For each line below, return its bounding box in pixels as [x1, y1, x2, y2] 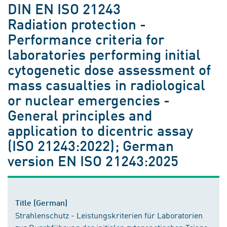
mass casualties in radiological [8, 75, 205, 93]
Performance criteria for [8, 30, 164, 48]
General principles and [8, 106, 152, 124]
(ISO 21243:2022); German [8, 136, 174, 154]
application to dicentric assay [8, 121, 193, 139]
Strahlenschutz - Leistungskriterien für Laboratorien [15, 209, 203, 220]
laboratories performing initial [8, 45, 201, 63]
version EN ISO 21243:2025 [8, 152, 178, 169]
